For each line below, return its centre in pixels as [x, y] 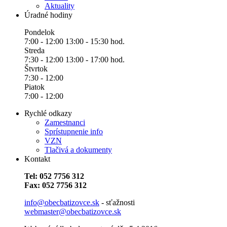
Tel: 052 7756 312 [54, 176]
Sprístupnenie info [74, 131]
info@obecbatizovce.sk [62, 202]
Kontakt [37, 159]
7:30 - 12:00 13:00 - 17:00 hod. [74, 59]
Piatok [34, 87]
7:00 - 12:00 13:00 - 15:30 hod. [74, 41]
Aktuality [60, 6]
